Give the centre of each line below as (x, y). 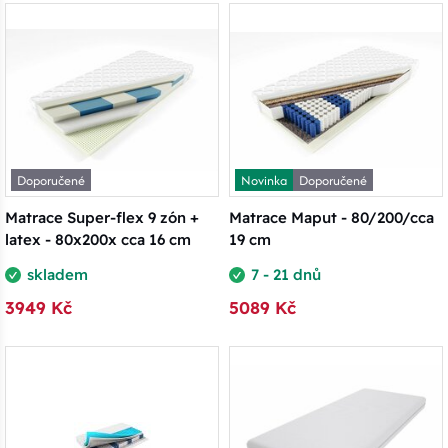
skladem (57, 275)
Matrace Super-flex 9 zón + (102, 218)
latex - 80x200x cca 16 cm (98, 240)
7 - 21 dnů (286, 275)
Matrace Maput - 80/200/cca (331, 218)
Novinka (264, 180)
